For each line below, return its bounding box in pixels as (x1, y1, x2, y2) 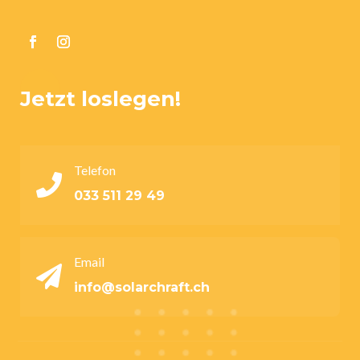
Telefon (74, 162, 116, 178)
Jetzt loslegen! (19, 86, 181, 112)
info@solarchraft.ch (74, 280, 210, 296)
